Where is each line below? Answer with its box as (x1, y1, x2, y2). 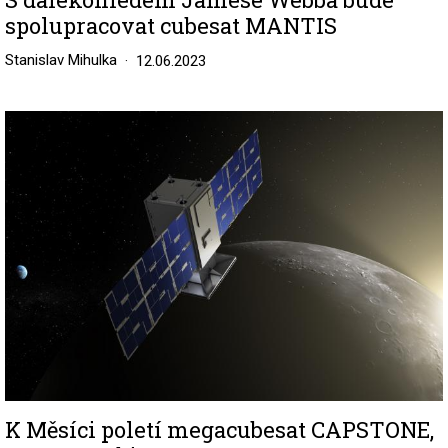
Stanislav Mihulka (5, 50, 117, 69)
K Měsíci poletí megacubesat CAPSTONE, (5, 414, 434, 444)
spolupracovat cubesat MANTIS (5, 10, 337, 40)
